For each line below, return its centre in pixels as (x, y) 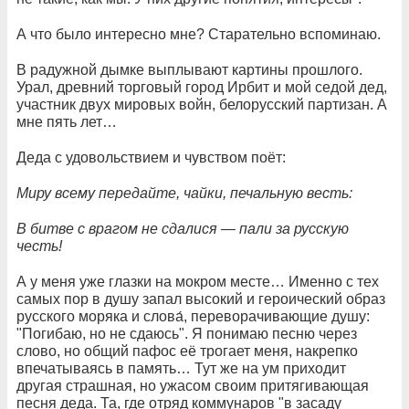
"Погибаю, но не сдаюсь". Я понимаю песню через (187, 334)
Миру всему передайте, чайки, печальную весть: (184, 194)
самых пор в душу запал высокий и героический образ (201, 299)
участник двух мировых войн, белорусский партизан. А (202, 105)
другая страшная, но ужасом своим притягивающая (193, 386)
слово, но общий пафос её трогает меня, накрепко (187, 351)
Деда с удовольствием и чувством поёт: (151, 158)
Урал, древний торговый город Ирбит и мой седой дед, (202, 88)
